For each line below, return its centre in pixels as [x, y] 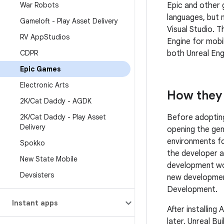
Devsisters [37, 175]
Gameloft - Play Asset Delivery [69, 21]
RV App [32, 37]
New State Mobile [49, 159]
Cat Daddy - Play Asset [68, 117]
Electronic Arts [44, 85]
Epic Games [40, 69]
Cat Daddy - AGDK [61, 101]
